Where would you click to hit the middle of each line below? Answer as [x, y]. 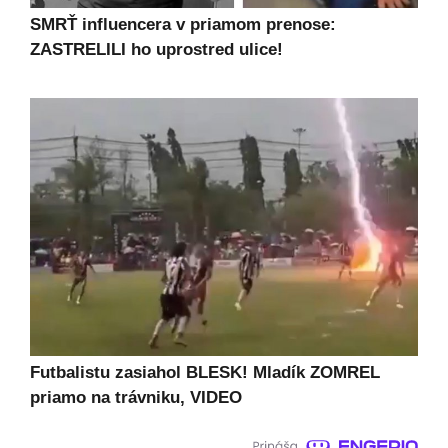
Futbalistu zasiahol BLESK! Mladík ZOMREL [205, 373]
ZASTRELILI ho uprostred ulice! [156, 50]
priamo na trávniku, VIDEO [136, 398]
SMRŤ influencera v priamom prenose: [183, 25]
